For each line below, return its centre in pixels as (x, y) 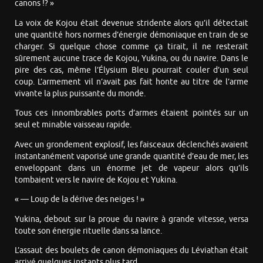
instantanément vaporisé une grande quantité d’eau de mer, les (131, 156)
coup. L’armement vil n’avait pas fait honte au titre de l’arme (131, 82)
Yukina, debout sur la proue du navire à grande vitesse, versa (131, 219)
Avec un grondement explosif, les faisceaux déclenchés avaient (131, 144)
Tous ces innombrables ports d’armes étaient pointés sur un (131, 113)
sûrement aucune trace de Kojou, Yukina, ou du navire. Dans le (131, 58)
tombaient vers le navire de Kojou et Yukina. (96, 180)
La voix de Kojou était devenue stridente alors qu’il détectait (131, 23)
